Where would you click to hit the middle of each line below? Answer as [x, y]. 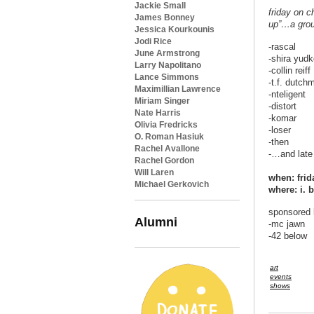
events [281, 277]
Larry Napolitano [168, 65]
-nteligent [287, 95]
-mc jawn [287, 224]
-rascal [282, 47]
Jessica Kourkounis [175, 29]
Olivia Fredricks [166, 125]
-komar [282, 118]
